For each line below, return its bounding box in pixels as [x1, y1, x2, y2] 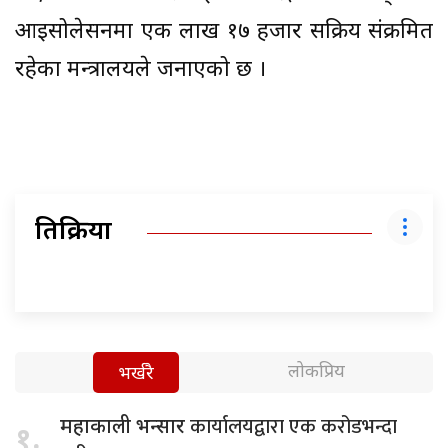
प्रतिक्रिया [35, 215, 112, 250]
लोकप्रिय [287, 360, 345, 384]
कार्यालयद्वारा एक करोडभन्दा [190, 409, 397, 444]
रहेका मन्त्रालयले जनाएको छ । [15, 55, 266, 85]
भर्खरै [118, 362, 155, 386]
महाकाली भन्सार [60, 414, 190, 441]
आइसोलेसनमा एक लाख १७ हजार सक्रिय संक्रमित [15, 17, 433, 47]
